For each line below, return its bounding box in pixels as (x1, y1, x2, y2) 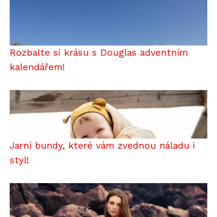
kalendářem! (10, 61, 65, 73)
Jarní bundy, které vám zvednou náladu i (10, 139, 195, 151)
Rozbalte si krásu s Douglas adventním (10, 46, 188, 58)
